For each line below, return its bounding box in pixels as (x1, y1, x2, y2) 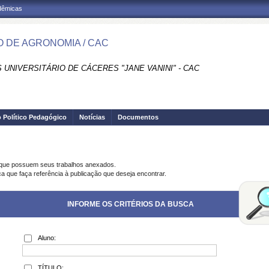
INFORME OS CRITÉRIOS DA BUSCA (67, 200, 194, 208)
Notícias (79, 113, 105, 121)
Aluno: (38, 234, 56, 241)
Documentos (118, 113, 159, 121)
